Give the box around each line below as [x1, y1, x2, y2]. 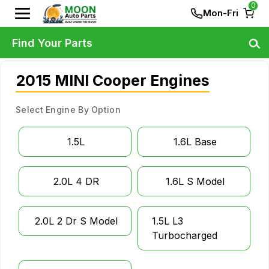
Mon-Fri [203, 7, 238, 19]
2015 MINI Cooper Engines [16, 71, 210, 89]
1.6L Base [173, 136, 217, 148]
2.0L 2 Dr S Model [34, 215, 118, 227]
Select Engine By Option [16, 104, 121, 115]
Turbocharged [152, 229, 217, 241]
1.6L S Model [165, 175, 225, 187]
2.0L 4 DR [53, 175, 99, 187]
